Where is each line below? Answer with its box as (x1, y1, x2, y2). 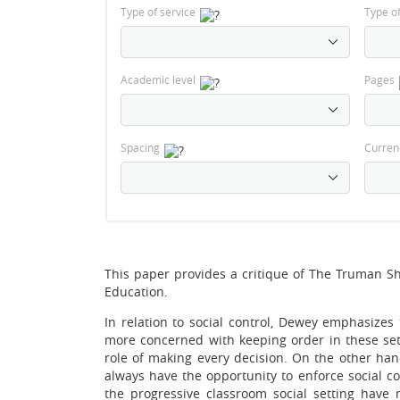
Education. (104, 283, 168, 300)
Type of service (121, 4, 196, 19)
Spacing (121, 140, 160, 154)
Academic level (121, 72, 196, 87)
